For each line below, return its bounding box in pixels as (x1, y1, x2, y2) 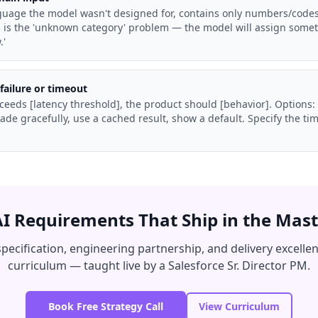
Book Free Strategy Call (48, 300, 163, 313)
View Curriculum (199, 300, 280, 313)
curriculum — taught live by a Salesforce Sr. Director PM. (8, 258, 310, 273)
